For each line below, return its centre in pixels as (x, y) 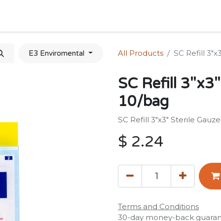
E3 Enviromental (58, 53)
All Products (141, 53)
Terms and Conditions (158, 206)
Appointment (174, 16)
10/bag (143, 101)
